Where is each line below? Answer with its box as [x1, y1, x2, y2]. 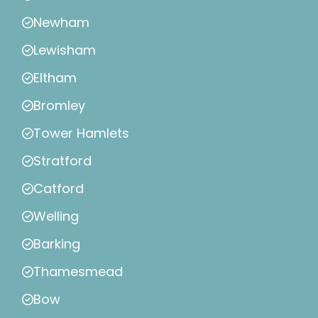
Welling [33, 207, 79, 226]
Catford [33, 180, 84, 198]
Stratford [33, 152, 92, 170]
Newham [33, 13, 89, 32]
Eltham [33, 69, 77, 87]
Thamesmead [33, 263, 123, 281]
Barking [33, 235, 80, 253]
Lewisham [33, 41, 96, 60]
